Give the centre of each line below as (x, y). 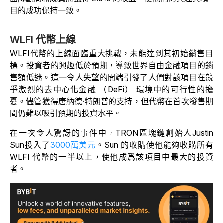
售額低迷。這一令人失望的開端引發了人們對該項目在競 (111, 77)
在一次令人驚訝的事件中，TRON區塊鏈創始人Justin (111, 133)
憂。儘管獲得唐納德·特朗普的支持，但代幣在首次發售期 (111, 101)
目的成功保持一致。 (46, 11)
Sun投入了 (30, 145)
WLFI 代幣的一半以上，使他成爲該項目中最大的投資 (111, 157)
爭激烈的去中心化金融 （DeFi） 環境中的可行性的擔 (111, 89)
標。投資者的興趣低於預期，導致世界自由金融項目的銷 (111, 65)
